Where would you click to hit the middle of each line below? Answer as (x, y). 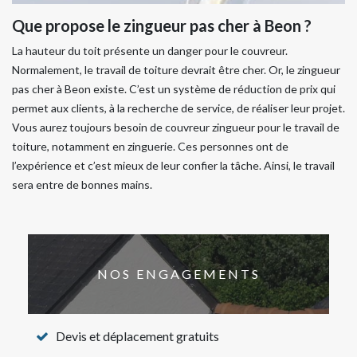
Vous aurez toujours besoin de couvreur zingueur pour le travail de (176, 127)
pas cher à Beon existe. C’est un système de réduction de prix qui (174, 89)
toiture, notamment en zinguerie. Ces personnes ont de (150, 146)
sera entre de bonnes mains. (82, 184)
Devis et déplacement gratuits (137, 336)
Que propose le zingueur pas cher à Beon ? (162, 25)
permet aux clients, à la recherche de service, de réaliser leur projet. (178, 108)
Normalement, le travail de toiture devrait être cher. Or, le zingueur (176, 70)
